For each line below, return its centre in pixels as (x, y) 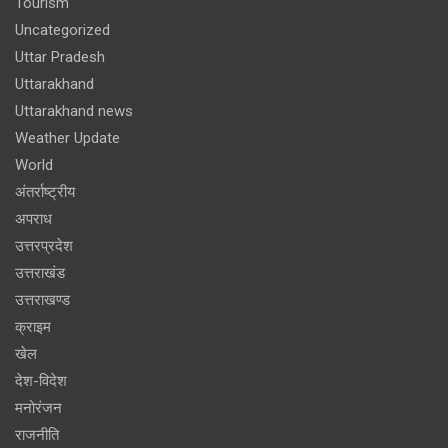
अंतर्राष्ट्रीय (45, 191)
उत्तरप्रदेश (44, 245)
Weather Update (67, 137)
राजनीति (37, 434)
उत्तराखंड (40, 272)
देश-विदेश (41, 380)
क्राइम (33, 326)
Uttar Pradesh (60, 56)
